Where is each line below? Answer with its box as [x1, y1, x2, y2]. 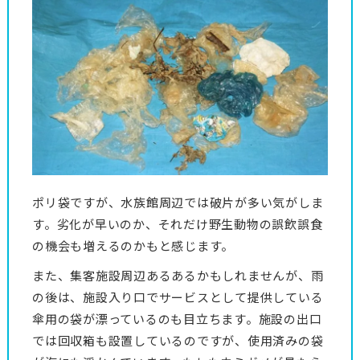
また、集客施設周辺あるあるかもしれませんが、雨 [32, 267, 324, 284]
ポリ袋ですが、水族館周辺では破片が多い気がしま [32, 194, 324, 211]
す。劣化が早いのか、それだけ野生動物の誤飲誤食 [32, 215, 323, 233]
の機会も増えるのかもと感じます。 [32, 237, 234, 255]
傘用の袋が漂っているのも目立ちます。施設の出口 [32, 310, 322, 328]
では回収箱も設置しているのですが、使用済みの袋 [32, 332, 324, 350]
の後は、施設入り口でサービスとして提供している [32, 288, 324, 306]
